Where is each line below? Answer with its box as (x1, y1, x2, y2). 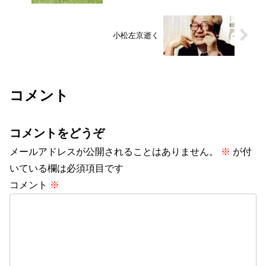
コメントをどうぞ (9, 126, 104, 140)
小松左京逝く (113, 31, 160, 40)
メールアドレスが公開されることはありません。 (9, 147, 218, 157)
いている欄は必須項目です (9, 163, 123, 174)
